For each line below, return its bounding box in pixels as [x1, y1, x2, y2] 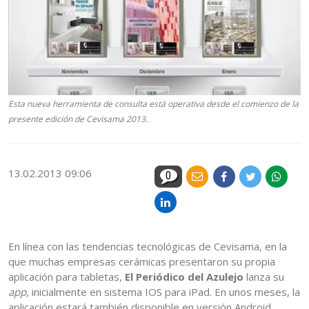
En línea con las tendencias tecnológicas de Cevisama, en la [8, 239, 287, 254]
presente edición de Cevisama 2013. [8, 113, 148, 126]
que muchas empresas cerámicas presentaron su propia [8, 255, 275, 269]
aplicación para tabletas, [8, 270, 125, 284]
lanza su [243, 270, 284, 284]
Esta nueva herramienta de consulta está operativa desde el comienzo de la [8, 98, 299, 110]
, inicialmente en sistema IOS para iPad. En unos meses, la [26, 285, 300, 299]
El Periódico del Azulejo [125, 270, 243, 284]
